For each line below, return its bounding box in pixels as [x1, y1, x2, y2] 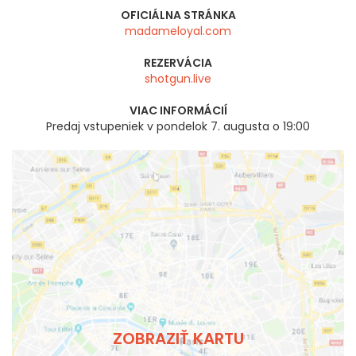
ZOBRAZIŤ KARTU [112, 327, 244, 350]
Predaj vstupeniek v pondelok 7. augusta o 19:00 [46, 118, 310, 135]
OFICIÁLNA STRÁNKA [120, 7, 236, 24]
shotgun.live [145, 71, 211, 87]
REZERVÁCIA [144, 55, 212, 72]
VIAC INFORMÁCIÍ [129, 103, 227, 119]
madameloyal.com [125, 23, 231, 40]
